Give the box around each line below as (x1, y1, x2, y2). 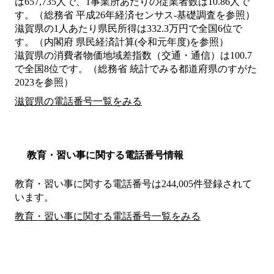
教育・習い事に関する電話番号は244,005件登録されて (15, 179, 252, 190)
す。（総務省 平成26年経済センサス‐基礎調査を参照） (15, 10, 255, 21)
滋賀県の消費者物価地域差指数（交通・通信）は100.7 (15, 50, 252, 61)
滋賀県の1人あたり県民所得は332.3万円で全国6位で (15, 23, 242, 34)
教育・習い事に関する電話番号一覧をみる (15, 211, 201, 222)
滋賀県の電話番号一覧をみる (15, 96, 142, 107)
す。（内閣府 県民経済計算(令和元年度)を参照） (15, 37, 229, 48)
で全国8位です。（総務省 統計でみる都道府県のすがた (15, 64, 257, 75)
